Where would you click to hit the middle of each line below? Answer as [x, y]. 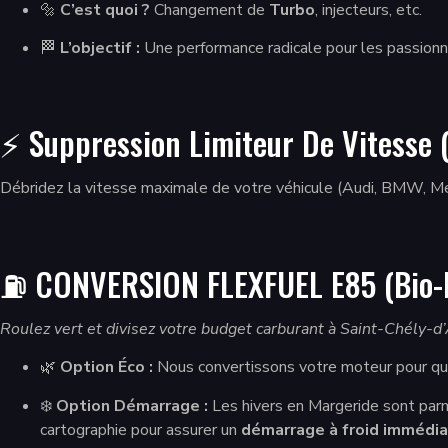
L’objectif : [100, 48]
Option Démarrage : [132, 405]
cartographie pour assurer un [140, 429]
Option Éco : [106, 367]
